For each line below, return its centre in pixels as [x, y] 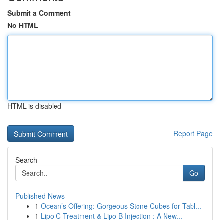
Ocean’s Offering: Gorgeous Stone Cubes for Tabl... [121, 206]
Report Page [193, 133]
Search [26, 160]
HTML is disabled [34, 106]
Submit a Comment [39, 13]
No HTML [23, 25]
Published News [40, 196]
